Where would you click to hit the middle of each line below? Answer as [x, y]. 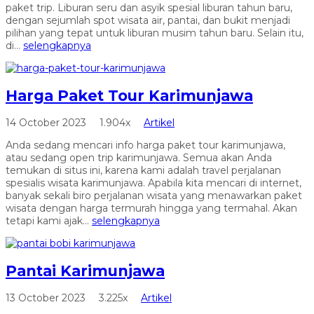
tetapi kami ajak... [49, 221]
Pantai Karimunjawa [85, 271]
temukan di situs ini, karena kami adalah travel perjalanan [143, 171]
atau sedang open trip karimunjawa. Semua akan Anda [139, 158]
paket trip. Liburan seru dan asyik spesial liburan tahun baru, [149, 8]
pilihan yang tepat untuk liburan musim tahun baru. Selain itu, [155, 33]
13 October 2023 [47, 298]
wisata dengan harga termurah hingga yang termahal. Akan [151, 209]
